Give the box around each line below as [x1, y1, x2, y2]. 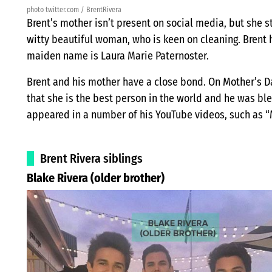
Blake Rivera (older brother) [27, 170, 165, 185]
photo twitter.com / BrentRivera [27, 5, 121, 14]
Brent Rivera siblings [40, 151, 143, 166]
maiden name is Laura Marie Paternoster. [27, 49, 209, 63]
